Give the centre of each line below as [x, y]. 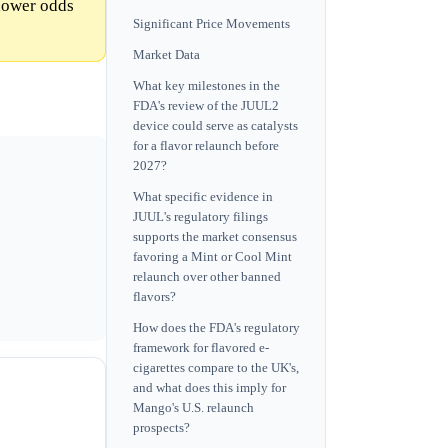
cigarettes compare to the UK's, [216, 368]
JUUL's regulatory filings [200, 217]
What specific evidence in [203, 197]
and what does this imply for [209, 388]
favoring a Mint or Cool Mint [212, 257]
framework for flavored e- [201, 348]
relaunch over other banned [207, 277]
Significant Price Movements [211, 23]
